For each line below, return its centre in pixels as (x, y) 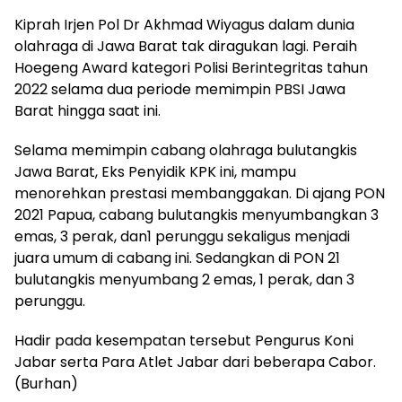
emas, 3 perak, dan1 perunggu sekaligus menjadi (182, 236)
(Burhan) (46, 383)
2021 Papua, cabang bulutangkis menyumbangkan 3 (197, 214)
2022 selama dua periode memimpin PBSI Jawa (180, 89)
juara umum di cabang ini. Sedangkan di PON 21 (177, 258)
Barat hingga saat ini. (87, 110)
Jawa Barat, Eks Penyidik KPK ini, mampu (155, 171)
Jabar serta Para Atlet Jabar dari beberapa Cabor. (195, 362)
